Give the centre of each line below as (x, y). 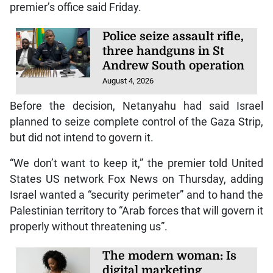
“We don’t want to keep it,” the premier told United (136, 164)
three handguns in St (164, 51)
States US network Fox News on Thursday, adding (136, 179)
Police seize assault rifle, (173, 36)
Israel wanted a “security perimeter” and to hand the (136, 195)
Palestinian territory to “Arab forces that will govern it (136, 211)
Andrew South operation (174, 66)
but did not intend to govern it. (81, 138)
